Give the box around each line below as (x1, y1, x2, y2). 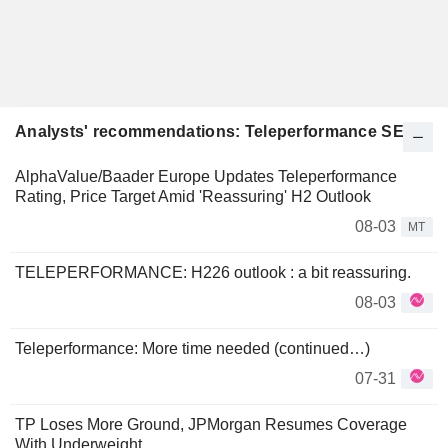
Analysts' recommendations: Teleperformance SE (15, 123, 404, 140)
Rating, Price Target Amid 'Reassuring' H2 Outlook (15, 188, 371, 205)
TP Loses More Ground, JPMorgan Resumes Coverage (15, 416, 407, 433)
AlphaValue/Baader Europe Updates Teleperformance (15, 168, 397, 185)
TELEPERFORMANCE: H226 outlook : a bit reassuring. (15, 264, 411, 281)
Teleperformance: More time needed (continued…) (15, 340, 370, 357)
